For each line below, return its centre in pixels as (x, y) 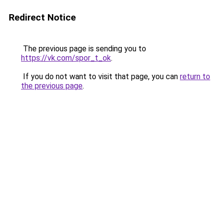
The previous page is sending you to (84, 49)
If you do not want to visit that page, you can (100, 77)
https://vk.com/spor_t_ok (66, 58)
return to (195, 77)
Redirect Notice (42, 17)
